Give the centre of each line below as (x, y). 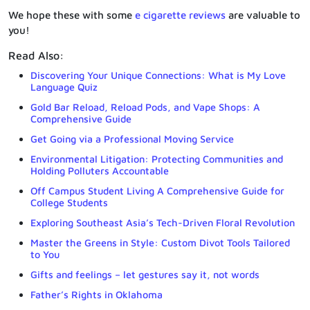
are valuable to (263, 15)
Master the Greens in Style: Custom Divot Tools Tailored (160, 242)
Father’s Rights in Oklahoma (97, 294)
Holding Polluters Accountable (100, 170)
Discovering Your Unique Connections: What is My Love (158, 75)
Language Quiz (64, 86)
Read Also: (36, 55)
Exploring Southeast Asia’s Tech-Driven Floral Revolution (163, 222)
